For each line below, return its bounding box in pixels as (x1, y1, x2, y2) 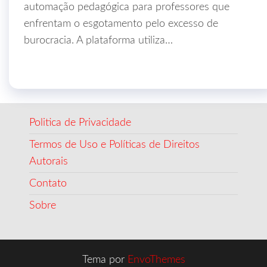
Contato (29, 178, 67, 189)
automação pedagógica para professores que (24, 1, 229, 13)
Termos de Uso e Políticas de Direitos (29, 139, 200, 150)
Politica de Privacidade (29, 117, 131, 128)
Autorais (29, 156, 68, 167)
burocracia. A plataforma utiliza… (24, 35, 173, 46)
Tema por (82, 254, 128, 266)
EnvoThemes (127, 254, 185, 266)
